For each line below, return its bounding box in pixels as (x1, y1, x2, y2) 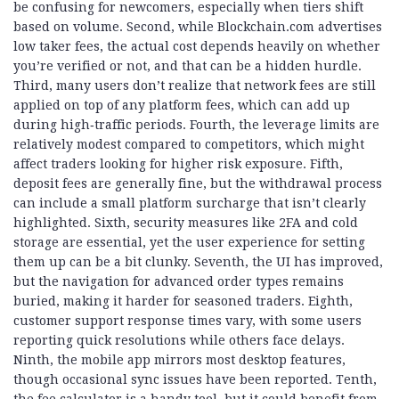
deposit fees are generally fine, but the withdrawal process (13, 176, 382, 191)
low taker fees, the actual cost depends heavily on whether (13, 39, 380, 54)
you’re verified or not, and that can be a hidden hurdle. (13, 59, 362, 74)
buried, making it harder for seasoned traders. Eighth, (13, 294, 353, 309)
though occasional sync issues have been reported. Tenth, (13, 372, 377, 387)
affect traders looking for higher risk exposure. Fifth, (13, 157, 343, 172)
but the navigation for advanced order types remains (13, 274, 344, 289)
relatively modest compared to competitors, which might (13, 137, 364, 152)
